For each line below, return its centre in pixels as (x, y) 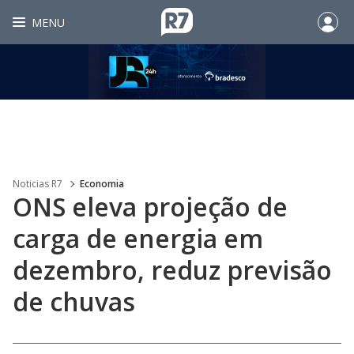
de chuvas (74, 301)
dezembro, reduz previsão (172, 270)
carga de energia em (138, 238)
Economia (102, 184)
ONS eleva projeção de (150, 207)
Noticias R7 (38, 184)
